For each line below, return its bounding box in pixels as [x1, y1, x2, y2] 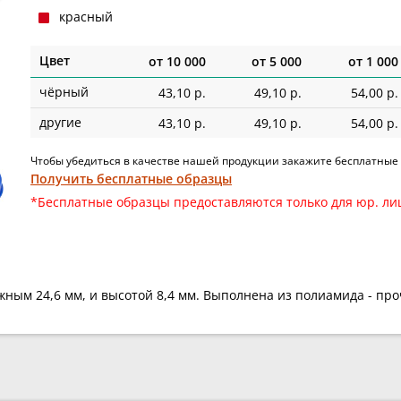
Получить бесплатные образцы [30, 170, 232, 188]
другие [39, 114, 81, 132]
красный [59, 8, 113, 26]
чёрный [39, 83, 89, 101]
